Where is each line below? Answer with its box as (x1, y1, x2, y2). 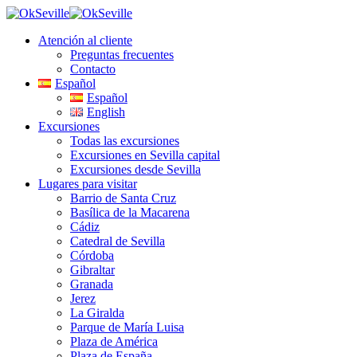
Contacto (70, 62, 116, 76)
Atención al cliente (38, 33, 132, 47)
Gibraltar (70, 263, 115, 277)
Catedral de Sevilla (70, 234, 165, 248)
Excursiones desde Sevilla (70, 163, 201, 176)
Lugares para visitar (38, 177, 137, 190)
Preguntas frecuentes (70, 48, 174, 61)
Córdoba (70, 249, 114, 262)
